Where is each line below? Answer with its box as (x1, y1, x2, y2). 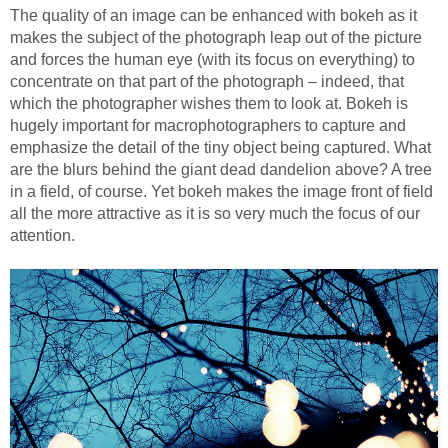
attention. (10, 226, 75, 244)
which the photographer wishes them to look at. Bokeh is (10, 94, 408, 112)
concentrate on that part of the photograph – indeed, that (10, 72, 404, 90)
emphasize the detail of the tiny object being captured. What (10, 138, 431, 156)
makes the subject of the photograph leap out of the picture (10, 28, 422, 46)
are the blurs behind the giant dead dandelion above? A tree (10, 160, 432, 178)
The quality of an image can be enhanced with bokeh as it (10, 6, 417, 24)
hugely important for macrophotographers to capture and (10, 116, 406, 134)
